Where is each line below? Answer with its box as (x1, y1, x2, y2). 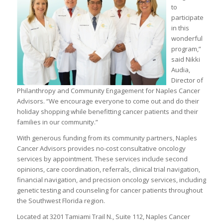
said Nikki (171, 55, 200, 64)
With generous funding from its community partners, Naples (16, 133, 197, 143)
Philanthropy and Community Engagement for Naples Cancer (16, 86, 200, 96)
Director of (171, 76, 203, 85)
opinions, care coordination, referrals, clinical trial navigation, (16, 165, 200, 174)
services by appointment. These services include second (16, 154, 188, 164)
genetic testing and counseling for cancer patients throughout (16, 186, 203, 195)
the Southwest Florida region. (16, 196, 105, 206)
